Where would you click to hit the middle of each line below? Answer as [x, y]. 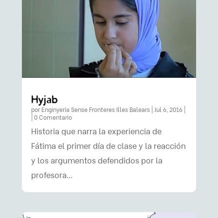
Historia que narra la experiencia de [96, 131]
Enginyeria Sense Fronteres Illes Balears [95, 109]
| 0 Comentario [51, 117]
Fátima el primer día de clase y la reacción [108, 146]
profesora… [52, 175]
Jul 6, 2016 [168, 109]
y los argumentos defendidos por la [97, 161]
